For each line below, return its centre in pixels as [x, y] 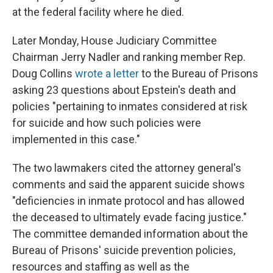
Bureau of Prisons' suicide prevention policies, [124, 250]
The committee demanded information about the [130, 234]
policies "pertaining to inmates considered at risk [130, 107]
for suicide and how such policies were [107, 123]
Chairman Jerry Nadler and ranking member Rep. [129, 57]
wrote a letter [107, 74]
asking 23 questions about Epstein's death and [124, 90]
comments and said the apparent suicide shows [129, 185]
